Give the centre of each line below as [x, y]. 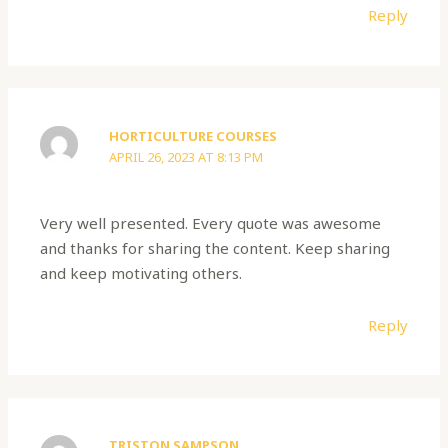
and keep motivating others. [141, 273]
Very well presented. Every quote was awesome [211, 223]
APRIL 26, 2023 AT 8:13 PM [186, 156]
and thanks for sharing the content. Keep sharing [215, 248]
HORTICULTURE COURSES [193, 135]
